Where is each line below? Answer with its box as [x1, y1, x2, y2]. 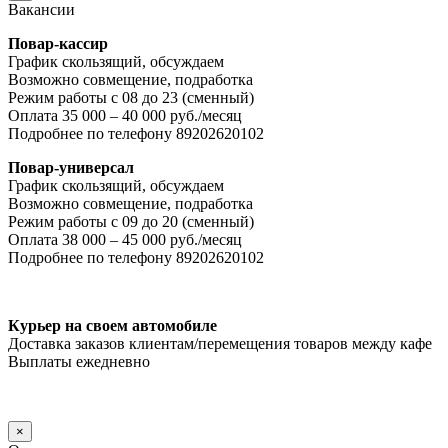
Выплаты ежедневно [8, 353, 150, 371]
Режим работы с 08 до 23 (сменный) [8, 89, 254, 107]
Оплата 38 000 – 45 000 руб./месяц [8, 231, 242, 249]
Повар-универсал [8, 159, 134, 177]
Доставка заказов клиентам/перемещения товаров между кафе [8, 335, 432, 353]
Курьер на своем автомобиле [8, 317, 217, 335]
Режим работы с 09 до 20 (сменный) [8, 213, 254, 231]
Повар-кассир [8, 35, 108, 53]
